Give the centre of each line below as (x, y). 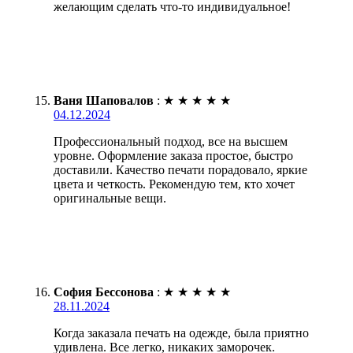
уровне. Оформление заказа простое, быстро (173, 155)
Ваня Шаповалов (104, 100)
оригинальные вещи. (110, 198)
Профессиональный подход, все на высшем (171, 141)
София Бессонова (104, 292)
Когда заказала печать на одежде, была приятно (181, 333)
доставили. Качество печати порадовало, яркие (180, 169)
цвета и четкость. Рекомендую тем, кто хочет (174, 184)
